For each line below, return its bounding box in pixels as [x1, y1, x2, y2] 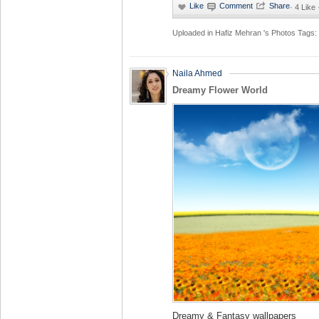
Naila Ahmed [172, 68, 222, 78]
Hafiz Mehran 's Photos [215, 28, 298, 37]
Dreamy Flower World [172, 85, 268, 95]
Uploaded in [172, 28, 215, 37]
